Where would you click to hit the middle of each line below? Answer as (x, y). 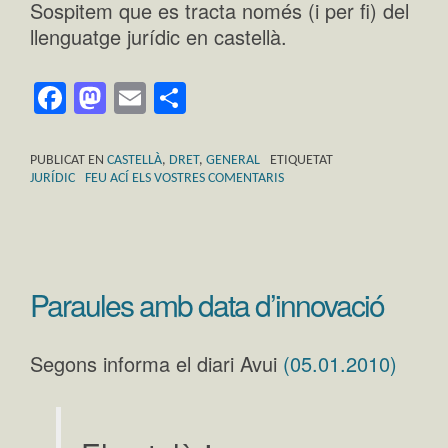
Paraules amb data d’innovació (207, 304)
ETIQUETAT (301, 160)
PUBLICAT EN (68, 160)
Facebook (136, 97)
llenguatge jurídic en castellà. (158, 37)
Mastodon (177, 97)
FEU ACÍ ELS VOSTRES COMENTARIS (184, 178)
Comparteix (269, 97)
